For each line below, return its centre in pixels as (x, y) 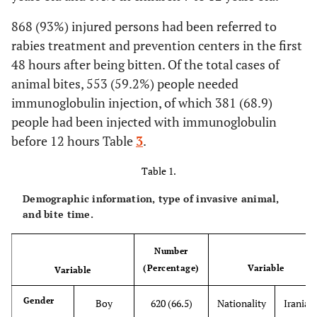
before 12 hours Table (74, 141)
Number (171, 251)
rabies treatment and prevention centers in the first (157, 45)
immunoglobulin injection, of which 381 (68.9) (142, 103)
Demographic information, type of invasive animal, (151, 198)
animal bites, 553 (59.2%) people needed (125, 83)
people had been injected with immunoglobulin (144, 122)
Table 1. (158, 171)
